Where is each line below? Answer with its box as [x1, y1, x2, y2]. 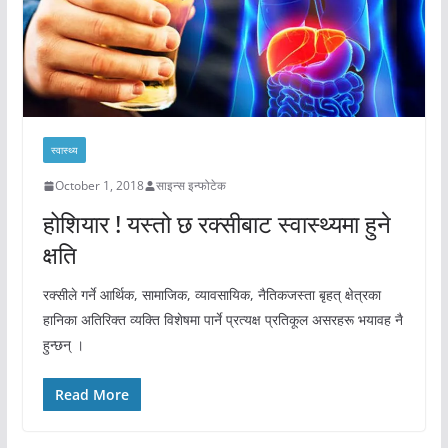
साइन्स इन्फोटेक [155, 177, 226, 195]
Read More [54, 385, 129, 405]
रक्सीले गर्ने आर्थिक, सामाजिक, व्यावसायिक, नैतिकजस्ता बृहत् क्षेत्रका [42, 285, 381, 305]
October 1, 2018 [54, 177, 144, 195]
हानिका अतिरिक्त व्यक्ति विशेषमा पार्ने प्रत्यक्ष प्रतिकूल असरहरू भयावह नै [42, 310, 403, 330]
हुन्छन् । [42, 335, 84, 355]
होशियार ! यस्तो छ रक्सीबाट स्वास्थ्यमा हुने [42, 207, 391, 241]
